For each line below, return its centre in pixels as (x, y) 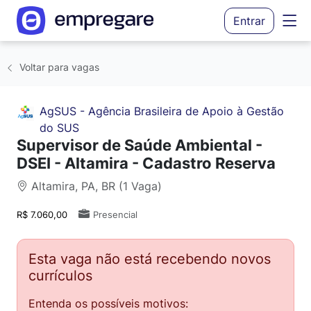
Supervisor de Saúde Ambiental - (140, 145)
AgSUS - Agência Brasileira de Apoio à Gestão (161, 111)
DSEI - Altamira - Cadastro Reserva (146, 163)
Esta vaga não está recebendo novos (150, 259)
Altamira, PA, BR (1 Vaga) (95, 186)
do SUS (59, 128)
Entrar (249, 20)
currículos (60, 276)
